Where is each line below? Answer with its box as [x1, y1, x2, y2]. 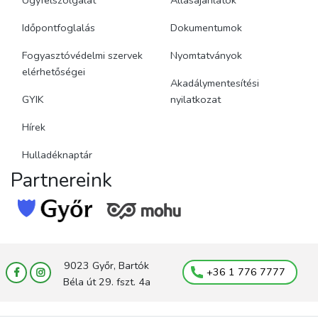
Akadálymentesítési [170, 75, 259, 90]
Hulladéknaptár [22, 147, 92, 162]
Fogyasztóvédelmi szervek [22, 48, 143, 62]
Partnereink [11, 166, 112, 194]
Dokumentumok [170, 20, 242, 35]
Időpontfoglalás [22, 20, 95, 35]
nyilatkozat [170, 92, 221, 106]
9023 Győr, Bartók [64, 258, 149, 273]
